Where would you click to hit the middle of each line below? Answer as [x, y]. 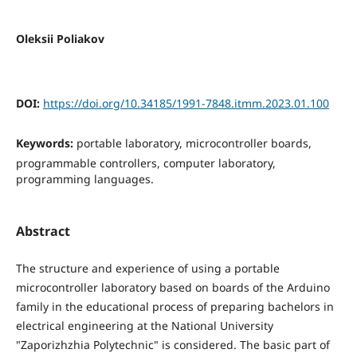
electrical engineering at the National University [144, 325]
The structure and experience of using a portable [147, 268]
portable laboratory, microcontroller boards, [194, 143]
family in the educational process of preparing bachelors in [175, 306]
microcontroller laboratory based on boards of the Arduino [173, 287]
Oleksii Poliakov [60, 38]
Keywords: [46, 143]
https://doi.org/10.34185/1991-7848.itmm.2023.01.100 [186, 103]
